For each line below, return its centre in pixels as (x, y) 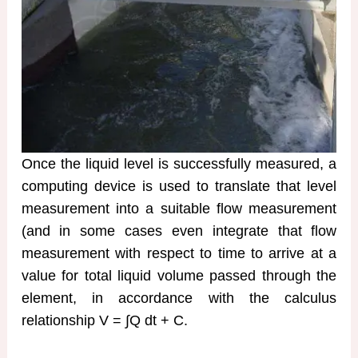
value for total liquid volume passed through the (179, 276)
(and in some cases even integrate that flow (179, 231)
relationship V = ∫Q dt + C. (104, 321)
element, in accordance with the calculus (179, 298)
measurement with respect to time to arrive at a (179, 254)
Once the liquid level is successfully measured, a (179, 164)
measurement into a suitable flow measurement (179, 209)
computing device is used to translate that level (179, 187)
